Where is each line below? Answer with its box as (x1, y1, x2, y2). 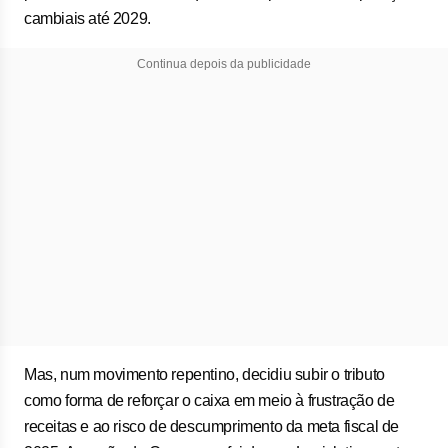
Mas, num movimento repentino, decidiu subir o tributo (24, 366, 385, 383)
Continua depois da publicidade (137, 57, 311, 71)
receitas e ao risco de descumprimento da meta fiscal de (24, 418, 400, 435)
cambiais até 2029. (24, 10, 151, 27)
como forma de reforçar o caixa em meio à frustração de (24, 392, 395, 409)
